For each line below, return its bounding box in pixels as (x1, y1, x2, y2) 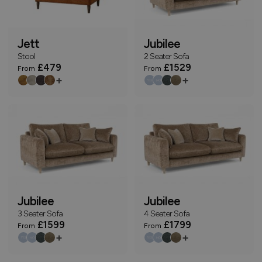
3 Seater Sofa (18, 208, 63, 219)
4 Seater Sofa (144, 208, 189, 219)
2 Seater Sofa (144, 51, 189, 62)
